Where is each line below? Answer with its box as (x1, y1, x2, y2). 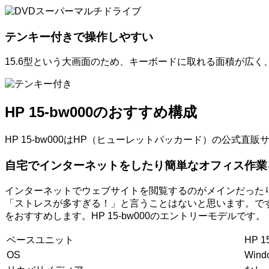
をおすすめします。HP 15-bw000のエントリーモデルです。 (5, 210, 265, 221)
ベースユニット (7, 234, 74, 245)
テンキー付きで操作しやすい (5, 30, 153, 43)
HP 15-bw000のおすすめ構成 (5, 104, 197, 121)
